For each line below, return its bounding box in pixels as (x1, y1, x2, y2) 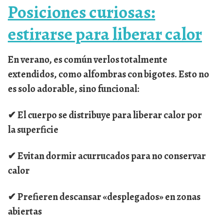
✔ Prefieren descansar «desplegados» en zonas (8, 190, 200, 203)
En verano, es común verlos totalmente (8, 53, 167, 66)
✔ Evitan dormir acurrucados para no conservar (8, 149, 206, 163)
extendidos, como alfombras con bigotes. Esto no (8, 67, 209, 81)
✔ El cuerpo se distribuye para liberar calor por (8, 108, 202, 122)
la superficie (8, 123, 58, 136)
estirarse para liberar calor (8, 21, 202, 46)
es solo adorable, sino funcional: (8, 82, 139, 95)
